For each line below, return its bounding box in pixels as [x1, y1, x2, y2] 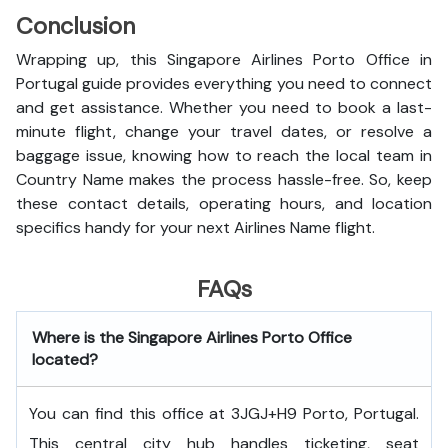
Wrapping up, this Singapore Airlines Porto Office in [16, 49, 432, 70]
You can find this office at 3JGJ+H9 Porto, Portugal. [29, 403, 419, 424]
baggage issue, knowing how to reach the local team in [16, 145, 432, 166]
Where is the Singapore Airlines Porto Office [32, 327, 352, 348]
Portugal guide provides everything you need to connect [16, 73, 432, 94]
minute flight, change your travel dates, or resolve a [16, 121, 432, 142]
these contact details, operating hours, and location [16, 193, 432, 214]
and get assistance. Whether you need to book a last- [16, 97, 432, 118]
